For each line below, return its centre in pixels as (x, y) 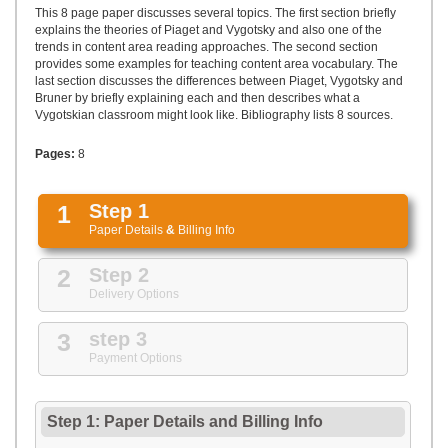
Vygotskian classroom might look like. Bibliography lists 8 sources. (214, 115)
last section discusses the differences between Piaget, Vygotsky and (219, 81)
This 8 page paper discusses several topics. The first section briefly (215, 13)
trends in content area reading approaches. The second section (206, 47)
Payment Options (135, 358)
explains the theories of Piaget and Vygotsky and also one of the (208, 30)
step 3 (118, 339)
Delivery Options (134, 294)
